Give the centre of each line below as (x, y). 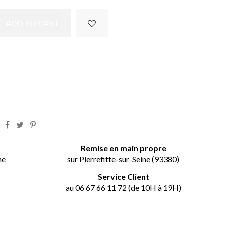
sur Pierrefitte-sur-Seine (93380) (124, 159)
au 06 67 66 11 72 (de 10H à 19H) (123, 187)
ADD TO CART (32, 23)
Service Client (123, 176)
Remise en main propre (123, 148)
